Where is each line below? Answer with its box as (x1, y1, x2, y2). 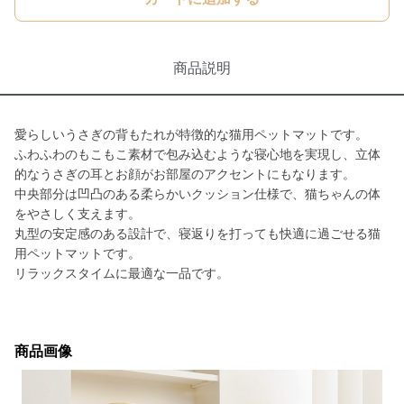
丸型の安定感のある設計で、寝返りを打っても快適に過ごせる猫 (14, 226, 381, 241)
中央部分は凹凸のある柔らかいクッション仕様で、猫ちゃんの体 (14, 187, 381, 201)
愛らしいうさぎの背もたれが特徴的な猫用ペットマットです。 (14, 127, 368, 142)
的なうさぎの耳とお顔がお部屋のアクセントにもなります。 (14, 167, 355, 181)
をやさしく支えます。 (14, 207, 141, 221)
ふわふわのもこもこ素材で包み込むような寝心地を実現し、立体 (14, 147, 381, 161)
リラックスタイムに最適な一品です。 (14, 266, 229, 280)
